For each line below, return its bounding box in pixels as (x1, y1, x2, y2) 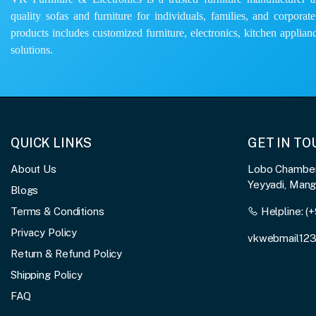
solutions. (11, 43, 56, 56)
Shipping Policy (11, 268, 83, 281)
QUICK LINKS (11, 135, 92, 150)
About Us (11, 162, 56, 175)
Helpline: (257, 205, 306, 217)
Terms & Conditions (11, 205, 104, 217)
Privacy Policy (11, 226, 78, 238)
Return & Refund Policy (11, 247, 123, 260)
